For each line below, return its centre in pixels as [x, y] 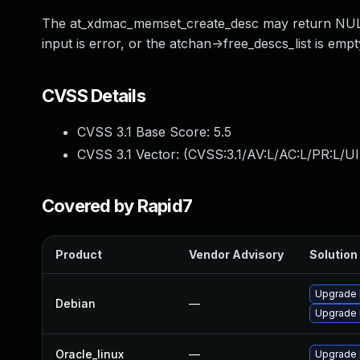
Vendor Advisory [236, 254]
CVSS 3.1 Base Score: [145, 132]
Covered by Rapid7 [117, 206]
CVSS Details [94, 96]
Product [79, 254]
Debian [76, 303]
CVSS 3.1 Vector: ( [133, 154]
